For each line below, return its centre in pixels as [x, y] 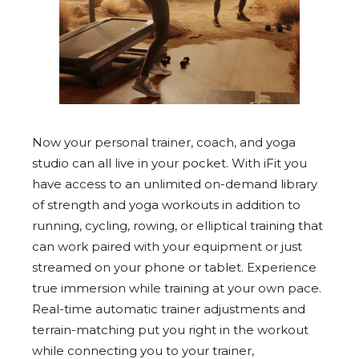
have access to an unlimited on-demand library [175, 184]
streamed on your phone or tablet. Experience [174, 268]
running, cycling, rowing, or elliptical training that [177, 226]
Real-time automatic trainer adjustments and [169, 309]
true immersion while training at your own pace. [177, 288]
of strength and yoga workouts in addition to [166, 205]
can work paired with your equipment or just [167, 247]
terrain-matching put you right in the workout [170, 330]
